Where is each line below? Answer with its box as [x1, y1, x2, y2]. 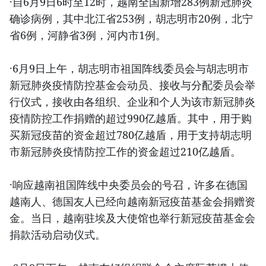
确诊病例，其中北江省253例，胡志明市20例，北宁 [9, 11, 253, 26]
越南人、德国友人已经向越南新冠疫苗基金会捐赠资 [9, 194, 255, 209]
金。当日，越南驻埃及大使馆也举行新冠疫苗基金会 [9, 211, 255, 226]
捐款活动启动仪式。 [9, 227, 106, 242]
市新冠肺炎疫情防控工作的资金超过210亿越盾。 [9, 144, 241, 159]
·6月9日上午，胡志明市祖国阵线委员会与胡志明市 [9, 61, 249, 76]
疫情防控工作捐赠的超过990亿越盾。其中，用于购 [9, 111, 252, 126]
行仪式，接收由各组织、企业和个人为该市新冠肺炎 [9, 94, 255, 109]
